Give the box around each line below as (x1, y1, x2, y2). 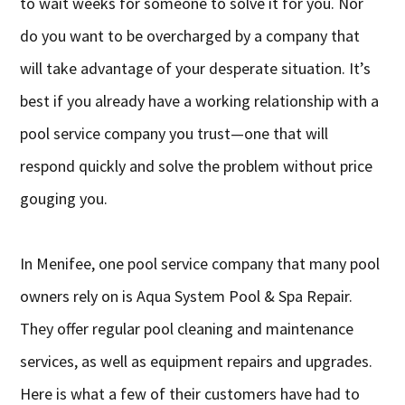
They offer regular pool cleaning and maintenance (20, 317, 354, 339)
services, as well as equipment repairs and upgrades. (20, 350, 373, 372)
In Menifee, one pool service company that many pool (20, 252, 381, 274)
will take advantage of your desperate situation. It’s (20, 57, 372, 79)
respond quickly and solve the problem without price (20, 155, 373, 176)
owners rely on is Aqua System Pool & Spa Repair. (20, 285, 353, 306)
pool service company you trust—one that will (20, 122, 329, 144)
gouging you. (20, 187, 108, 209)
